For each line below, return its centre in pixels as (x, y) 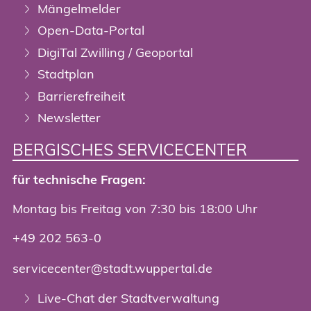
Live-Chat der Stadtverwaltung (128, 299)
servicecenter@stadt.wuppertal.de (112, 268)
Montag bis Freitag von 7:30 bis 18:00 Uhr (135, 209)
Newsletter (69, 118)
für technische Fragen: (79, 180)
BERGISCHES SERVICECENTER (130, 150)
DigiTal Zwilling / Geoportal (115, 52)
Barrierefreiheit (81, 96)
